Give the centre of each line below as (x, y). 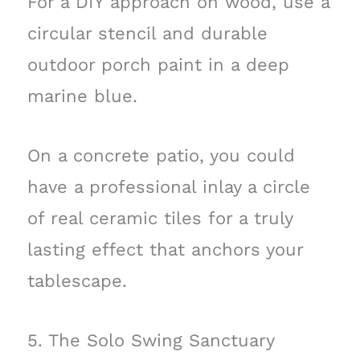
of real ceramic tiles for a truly (160, 219)
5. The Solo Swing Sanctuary (151, 341)
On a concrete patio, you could (161, 156)
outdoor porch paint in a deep (158, 64)
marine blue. (82, 96)
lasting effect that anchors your (165, 250)
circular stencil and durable (147, 33)
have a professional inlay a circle (168, 187)
